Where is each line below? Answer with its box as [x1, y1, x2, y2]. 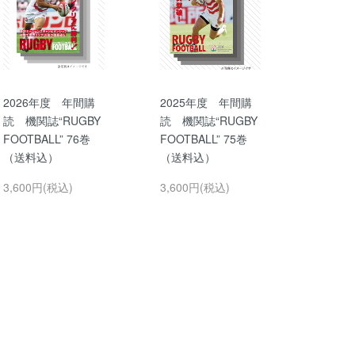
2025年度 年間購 [159, 94, 252, 111]
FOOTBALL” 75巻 [159, 131, 247, 147]
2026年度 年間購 [3, 94, 95, 111]
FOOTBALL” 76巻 [3, 131, 90, 147]
